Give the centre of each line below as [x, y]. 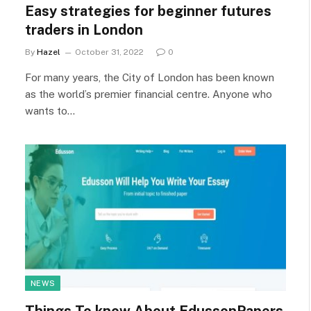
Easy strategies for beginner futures [148, 11]
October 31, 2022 [109, 52]
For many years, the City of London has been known [150, 77]
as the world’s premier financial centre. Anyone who [149, 94]
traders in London [84, 30]
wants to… [50, 110]
